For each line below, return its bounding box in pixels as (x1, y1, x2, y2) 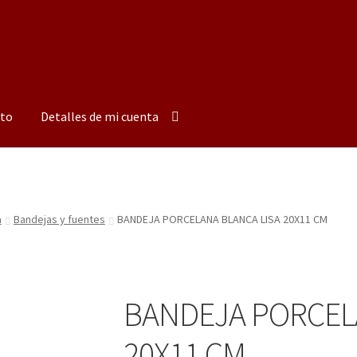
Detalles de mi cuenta (41, 108, 159, 124)
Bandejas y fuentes (13, 212, 105, 227)
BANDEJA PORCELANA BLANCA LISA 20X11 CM (116, 212, 328, 227)
